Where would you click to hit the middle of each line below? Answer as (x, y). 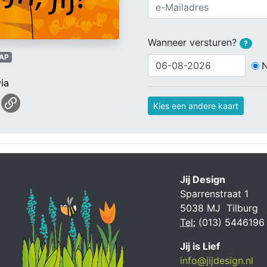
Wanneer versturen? (194, 42)
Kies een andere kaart (196, 106)
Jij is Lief (200, 246)
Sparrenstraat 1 (214, 194)
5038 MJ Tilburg (219, 208)
